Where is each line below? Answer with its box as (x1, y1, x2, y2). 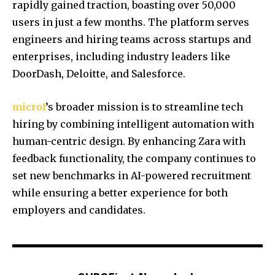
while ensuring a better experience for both (12, 187, 228, 199)
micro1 (12, 101, 45, 114)
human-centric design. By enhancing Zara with (12, 135, 246, 148)
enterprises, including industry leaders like (12, 50, 230, 63)
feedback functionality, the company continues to (12, 152, 256, 165)
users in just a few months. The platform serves (12, 16, 249, 29)
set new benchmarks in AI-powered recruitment (12, 169, 251, 182)
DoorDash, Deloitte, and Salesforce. (12, 68, 185, 80)
